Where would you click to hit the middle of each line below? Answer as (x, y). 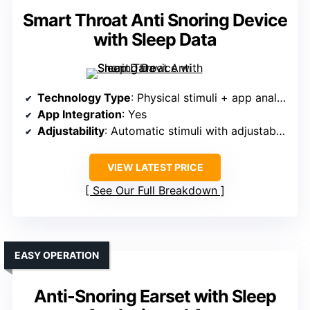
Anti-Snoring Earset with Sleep (155, 297)
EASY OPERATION (57, 255)
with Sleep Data (155, 40)
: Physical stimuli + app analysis (204, 98)
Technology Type (84, 98)
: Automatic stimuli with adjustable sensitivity (190, 131)
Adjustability (71, 131)
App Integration (80, 115)
